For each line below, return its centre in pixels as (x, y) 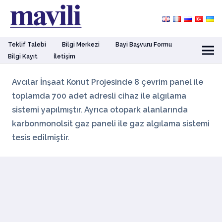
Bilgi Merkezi (81, 44)
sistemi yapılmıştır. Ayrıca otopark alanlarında (100, 110)
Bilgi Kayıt (23, 56)
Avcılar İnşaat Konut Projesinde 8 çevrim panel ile (108, 82)
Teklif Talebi (27, 44)
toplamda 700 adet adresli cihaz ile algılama (99, 96)
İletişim (64, 56)
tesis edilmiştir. (41, 138)
